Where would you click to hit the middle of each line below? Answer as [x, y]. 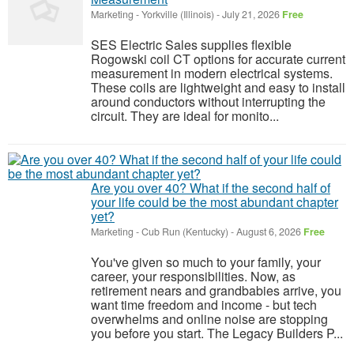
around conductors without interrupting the [208, 102]
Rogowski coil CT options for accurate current [218, 59]
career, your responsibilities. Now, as [193, 276]
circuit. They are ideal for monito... [185, 116]
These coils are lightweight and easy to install [218, 87]
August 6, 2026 [269, 232]
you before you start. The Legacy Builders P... [217, 333]
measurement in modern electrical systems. [212, 73]
